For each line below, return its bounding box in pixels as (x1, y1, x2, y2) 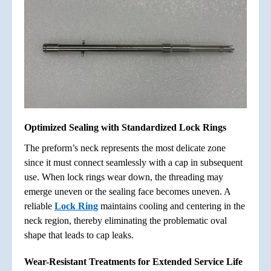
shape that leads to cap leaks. (24, 229, 134, 240)
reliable (24, 200, 54, 211)
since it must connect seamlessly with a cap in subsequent (24, 157, 243, 168)
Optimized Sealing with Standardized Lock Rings (24, 122, 226, 132)
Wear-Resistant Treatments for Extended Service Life (24, 256, 243, 267)
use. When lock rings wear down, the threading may (24, 171, 223, 182)
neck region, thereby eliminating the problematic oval (24, 215, 227, 226)
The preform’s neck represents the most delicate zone (24, 142, 226, 153)
